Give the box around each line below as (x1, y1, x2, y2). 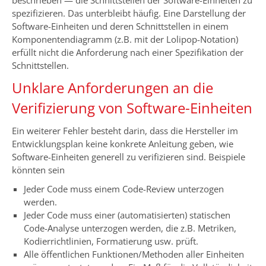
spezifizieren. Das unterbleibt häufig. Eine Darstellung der (12, 7, 246, 19)
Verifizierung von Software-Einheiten (12, 97, 252, 118)
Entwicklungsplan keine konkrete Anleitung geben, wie (12, 137, 233, 150)
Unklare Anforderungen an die (12, 77, 213, 97)
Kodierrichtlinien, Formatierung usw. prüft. (24, 235, 198, 247)
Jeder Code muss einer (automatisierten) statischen (24, 208, 230, 221)
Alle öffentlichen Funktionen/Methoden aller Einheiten (24, 248, 244, 260)
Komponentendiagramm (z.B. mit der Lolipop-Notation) (12, 33, 238, 45)
